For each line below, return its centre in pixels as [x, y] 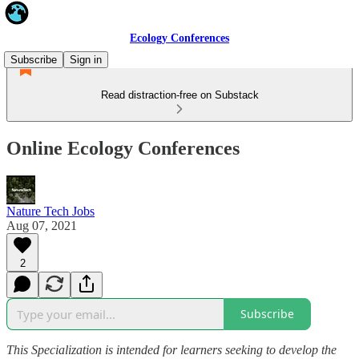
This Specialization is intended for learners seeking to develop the [171, 349]
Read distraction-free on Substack [179, 95]
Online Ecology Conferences [123, 148]
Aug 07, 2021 [42, 225]
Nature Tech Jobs [50, 211]
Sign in [86, 60]
